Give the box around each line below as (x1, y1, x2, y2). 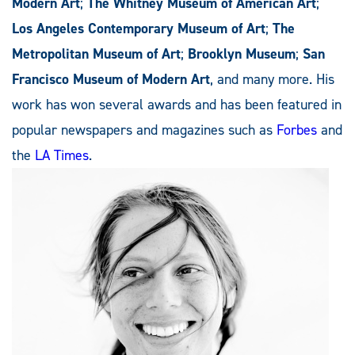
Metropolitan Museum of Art (12, 44, 181, 64)
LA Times (35, 146, 89, 166)
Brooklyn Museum (188, 44, 296, 64)
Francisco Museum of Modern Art (12, 70, 210, 90)
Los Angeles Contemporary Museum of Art (12, 19, 265, 39)
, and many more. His (210, 70, 334, 90)
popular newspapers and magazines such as (12, 120, 277, 140)
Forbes (277, 120, 317, 140)
